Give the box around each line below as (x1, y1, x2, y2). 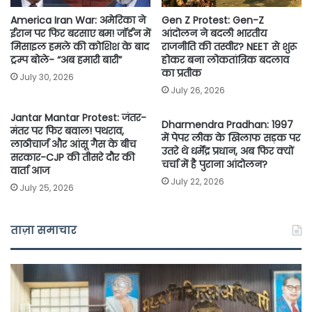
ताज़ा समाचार (10, 223, 77, 238)
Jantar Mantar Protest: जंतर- (10, 111, 146, 125)
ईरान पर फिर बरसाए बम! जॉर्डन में (10, 26, 150, 41)
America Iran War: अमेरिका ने (10, 13, 146, 28)
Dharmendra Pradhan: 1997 (162, 118, 293, 132)
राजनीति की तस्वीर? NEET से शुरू (162, 40, 297, 54)
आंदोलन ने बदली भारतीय (162, 26, 267, 41)
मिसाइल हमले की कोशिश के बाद (10, 40, 149, 54)
